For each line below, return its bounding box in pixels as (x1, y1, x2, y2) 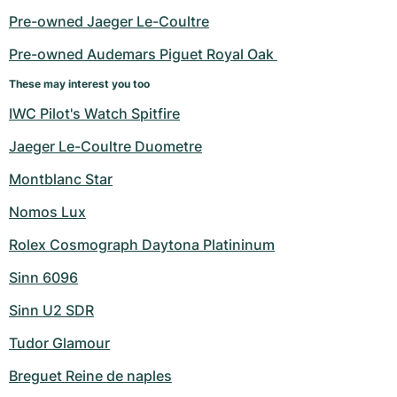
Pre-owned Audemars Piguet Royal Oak (9, 45, 277, 63)
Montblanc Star (9, 170, 113, 188)
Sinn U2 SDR (9, 301, 94, 319)
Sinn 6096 (9, 269, 78, 286)
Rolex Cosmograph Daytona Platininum (9, 236, 275, 253)
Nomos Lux (9, 203, 86, 221)
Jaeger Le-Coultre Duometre (9, 137, 202, 155)
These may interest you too (9, 77, 150, 90)
